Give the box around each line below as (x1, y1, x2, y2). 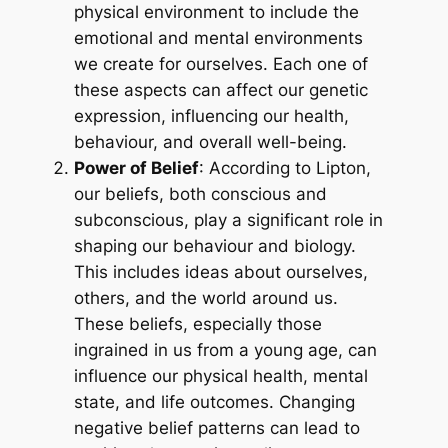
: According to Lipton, (199, 158, 372, 179)
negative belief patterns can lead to (74, 418, 361, 439)
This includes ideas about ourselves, (74, 262, 369, 283)
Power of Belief (74, 158, 200, 179)
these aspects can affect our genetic (74, 80, 369, 101)
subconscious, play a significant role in (74, 210, 384, 231)
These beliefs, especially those (74, 314, 323, 335)
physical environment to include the (74, 2, 360, 23)
